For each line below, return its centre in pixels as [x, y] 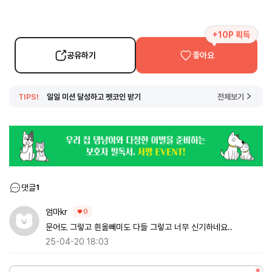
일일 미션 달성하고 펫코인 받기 [94, 97]
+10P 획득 [231, 34]
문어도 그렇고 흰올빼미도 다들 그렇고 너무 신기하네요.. [139, 227]
